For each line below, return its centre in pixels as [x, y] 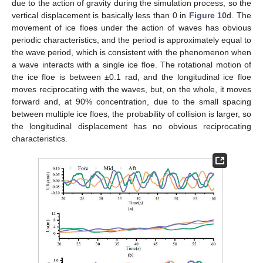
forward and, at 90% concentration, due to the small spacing [131, 101]
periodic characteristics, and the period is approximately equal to [131, 40]
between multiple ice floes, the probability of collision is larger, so [131, 114]
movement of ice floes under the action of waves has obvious [131, 27]
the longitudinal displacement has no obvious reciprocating [131, 126]
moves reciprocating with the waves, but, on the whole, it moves [131, 89]
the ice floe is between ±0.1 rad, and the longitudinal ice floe [131, 77]
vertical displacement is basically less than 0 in [100, 15]
